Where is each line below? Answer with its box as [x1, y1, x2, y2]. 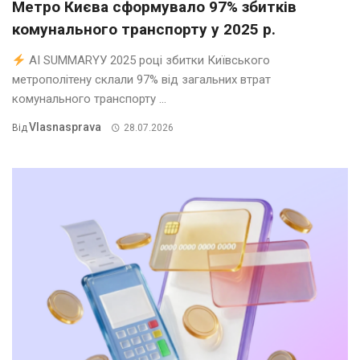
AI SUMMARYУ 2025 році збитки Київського [26, 53, 271, 68]
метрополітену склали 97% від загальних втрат [12, 72, 271, 88]
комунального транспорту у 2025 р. [12, 20, 276, 39]
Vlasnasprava [29, 121, 101, 134]
